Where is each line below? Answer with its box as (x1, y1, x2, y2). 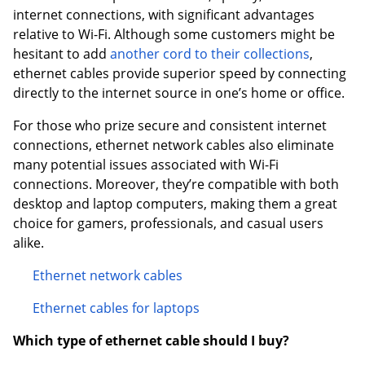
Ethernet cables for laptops (33, 299, 200, 318)
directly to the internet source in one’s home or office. (13, 84, 345, 103)
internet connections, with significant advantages (13, 6, 314, 24)
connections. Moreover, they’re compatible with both (13, 175, 339, 194)
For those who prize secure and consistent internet (13, 117, 327, 135)
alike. (13, 234, 44, 253)
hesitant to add (13, 45, 110, 64)
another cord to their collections (110, 45, 310, 64)
